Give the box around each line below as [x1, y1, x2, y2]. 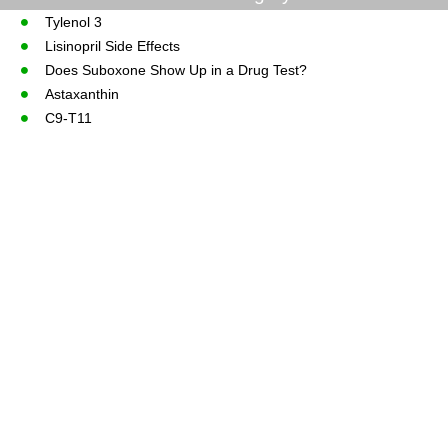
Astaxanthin [44, 85, 119, 102]
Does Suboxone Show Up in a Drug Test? [44, 61, 307, 78]
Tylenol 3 [44, 13, 102, 30]
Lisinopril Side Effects [44, 37, 180, 54]
